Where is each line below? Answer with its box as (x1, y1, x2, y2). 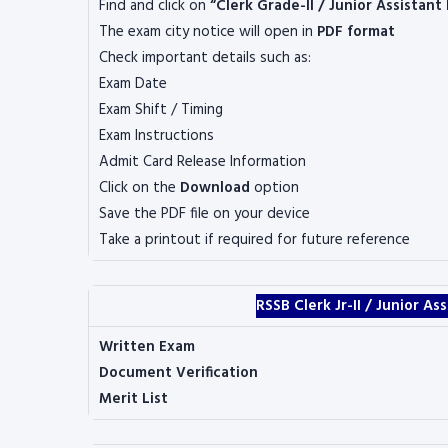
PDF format (317, 20, 395, 44)
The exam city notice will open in (99, 20, 317, 44)
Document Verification (99, 361, 258, 385)
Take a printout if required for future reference (99, 228, 410, 252)
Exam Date (99, 72, 167, 96)
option (250, 176, 299, 200)
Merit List (99, 387, 168, 411)
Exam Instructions (99, 124, 214, 148)
